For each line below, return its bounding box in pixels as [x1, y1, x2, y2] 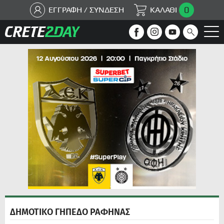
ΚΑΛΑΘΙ [150, 5, 177, 14]
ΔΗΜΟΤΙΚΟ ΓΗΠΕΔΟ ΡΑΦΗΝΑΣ [10, 206, 130, 217]
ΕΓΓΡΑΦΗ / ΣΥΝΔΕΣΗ [48, 5, 124, 14]
